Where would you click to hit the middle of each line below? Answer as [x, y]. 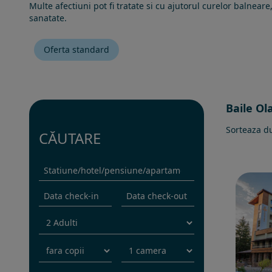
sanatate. [48, 18]
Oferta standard [76, 49]
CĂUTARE [70, 138]
